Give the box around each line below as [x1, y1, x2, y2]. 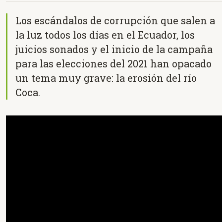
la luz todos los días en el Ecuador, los [15, 28, 195, 41]
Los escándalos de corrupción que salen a [15, 13, 215, 27]
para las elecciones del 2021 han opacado [15, 56, 212, 70]
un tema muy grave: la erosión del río [15, 71, 197, 84]
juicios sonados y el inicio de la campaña [15, 42, 213, 55]
